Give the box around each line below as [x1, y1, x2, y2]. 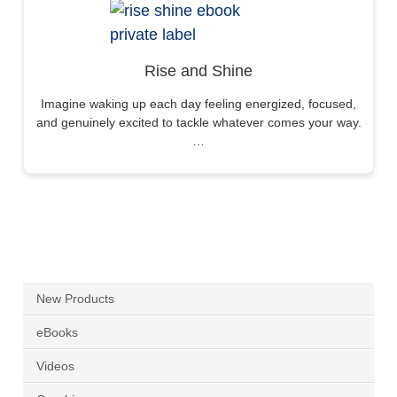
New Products [36, 292, 114, 307]
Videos [36, 359, 74, 374]
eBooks [36, 325, 78, 340]
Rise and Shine [144, 62, 253, 81]
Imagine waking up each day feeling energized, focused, [41, 97, 356, 112]
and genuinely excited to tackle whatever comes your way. [35, 115, 362, 130]
